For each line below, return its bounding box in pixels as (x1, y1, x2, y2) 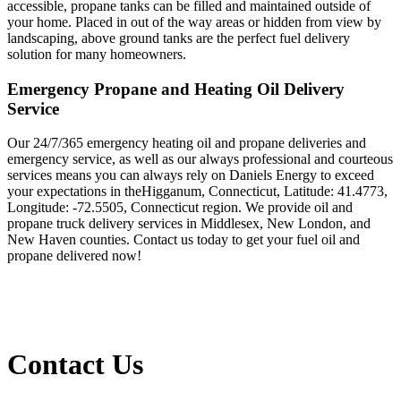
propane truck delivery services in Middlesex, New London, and (7, 216, 371, 232)
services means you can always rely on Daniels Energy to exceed (7, 167, 374, 183)
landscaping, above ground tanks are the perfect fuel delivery (7, 30, 350, 46)
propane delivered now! (7, 248, 141, 264)
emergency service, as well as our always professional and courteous (7, 151, 393, 167)
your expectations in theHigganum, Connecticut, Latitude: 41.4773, (7, 183, 388, 200)
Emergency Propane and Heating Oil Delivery (7, 79, 345, 98)
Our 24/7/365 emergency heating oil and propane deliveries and (7, 135, 366, 151)
